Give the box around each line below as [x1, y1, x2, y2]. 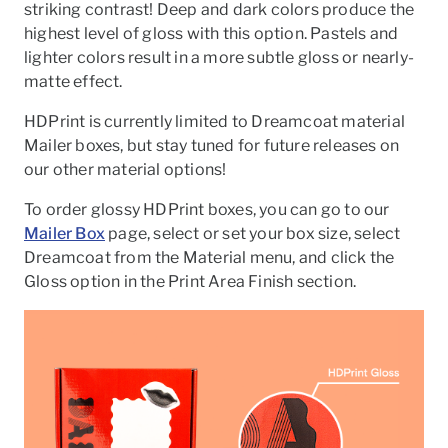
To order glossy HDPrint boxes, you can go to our [24, 200, 390, 219]
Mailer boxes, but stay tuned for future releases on [24, 136, 400, 155]
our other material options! [24, 160, 227, 179]
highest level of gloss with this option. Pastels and [24, 24, 399, 43]
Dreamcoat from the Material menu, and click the [24, 248, 395, 267]
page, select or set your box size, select [105, 224, 401, 243]
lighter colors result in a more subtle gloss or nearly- [24, 48, 415, 67]
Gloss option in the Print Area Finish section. [24, 272, 360, 291]
